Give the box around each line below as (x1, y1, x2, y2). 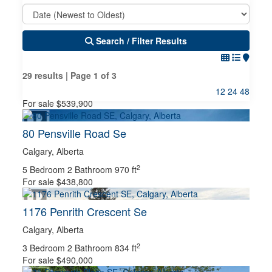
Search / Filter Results (96, 35, 187, 47)
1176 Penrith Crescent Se (22, 203, 148, 219)
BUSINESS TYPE (32, 185, 91, 195)
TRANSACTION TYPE (32, 230, 107, 240)
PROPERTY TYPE (32, 140, 93, 151)
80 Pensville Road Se (22, 125, 127, 141)
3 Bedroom (22, 242, 66, 254)
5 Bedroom (22, 163, 66, 175)
